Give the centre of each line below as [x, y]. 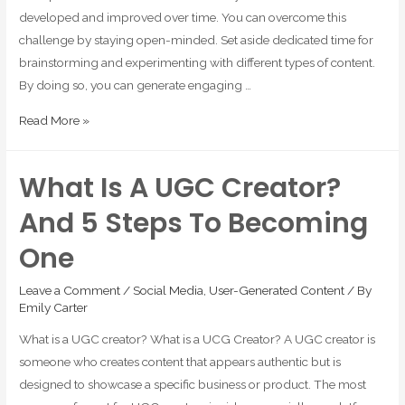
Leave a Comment [70, 290]
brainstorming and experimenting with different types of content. [198, 62]
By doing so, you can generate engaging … [136, 85]
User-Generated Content [277, 290]
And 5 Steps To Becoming [194, 223]
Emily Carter [54, 307]
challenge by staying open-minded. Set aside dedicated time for [197, 39]
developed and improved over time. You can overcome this [183, 17]
